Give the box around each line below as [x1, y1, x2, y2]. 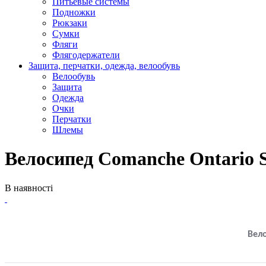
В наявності [5, 182, 53, 193]
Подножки [52, 7, 96, 17]
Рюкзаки [52, 18, 87, 28]
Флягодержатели [52, 50, 120, 60]
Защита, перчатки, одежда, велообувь [28, 61, 180, 71]
